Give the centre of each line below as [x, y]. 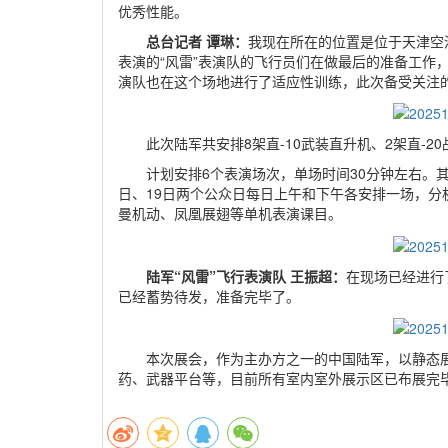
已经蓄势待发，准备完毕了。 [209, 295]
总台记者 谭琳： [197, 41]
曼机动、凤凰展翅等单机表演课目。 [230, 213]
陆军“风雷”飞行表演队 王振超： [246, 275]
